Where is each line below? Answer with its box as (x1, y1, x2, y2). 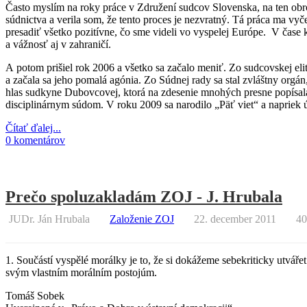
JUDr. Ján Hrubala (9, 212, 90, 225)
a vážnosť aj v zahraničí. (5, 38, 111, 50)
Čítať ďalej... (5, 121, 61, 134)
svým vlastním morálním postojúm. (5, 266, 157, 278)
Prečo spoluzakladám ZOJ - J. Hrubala (5, 187, 282, 206)
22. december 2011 (194, 212, 276, 225)
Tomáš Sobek (5, 289, 64, 302)
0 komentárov (5, 134, 65, 146)
